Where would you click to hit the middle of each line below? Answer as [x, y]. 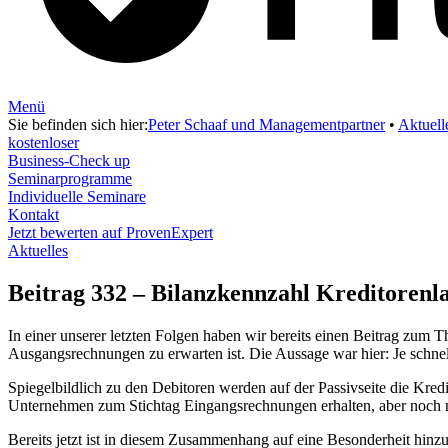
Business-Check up [69, 161]
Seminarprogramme [70, 179]
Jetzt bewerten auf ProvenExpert [110, 233]
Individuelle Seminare [77, 197]
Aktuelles [38, 251]
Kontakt [33, 215]
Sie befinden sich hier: [78, 125]
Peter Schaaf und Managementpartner [266, 125]
